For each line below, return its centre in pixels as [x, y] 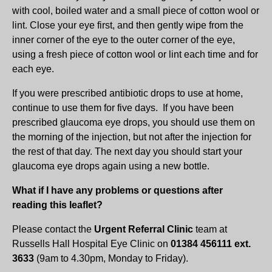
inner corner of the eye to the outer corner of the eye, [124, 39]
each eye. [33, 69]
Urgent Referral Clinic [144, 229]
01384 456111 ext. [211, 243]
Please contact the [53, 229]
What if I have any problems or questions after [117, 190]
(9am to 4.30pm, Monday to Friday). [111, 258]
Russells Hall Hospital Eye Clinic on [91, 243]
